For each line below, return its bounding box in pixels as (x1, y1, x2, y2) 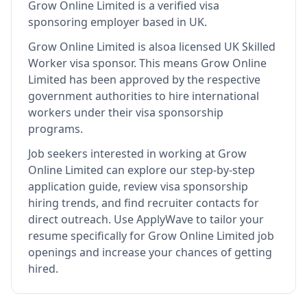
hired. (28, 261, 58, 276)
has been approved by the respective (66, 72, 260, 87)
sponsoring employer (28, 14, 140, 29)
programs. (28, 121, 83, 136)
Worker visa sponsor (28, 56, 134, 71)
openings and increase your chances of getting (28, 245, 272, 260)
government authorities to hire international (28, 88, 259, 103)
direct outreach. (28, 212, 111, 227)
